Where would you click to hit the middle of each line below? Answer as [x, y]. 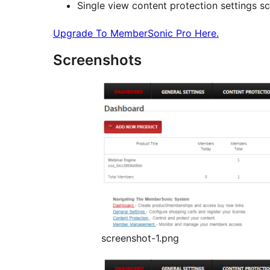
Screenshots [97, 60]
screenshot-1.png [140, 238]
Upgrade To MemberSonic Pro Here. [136, 33]
